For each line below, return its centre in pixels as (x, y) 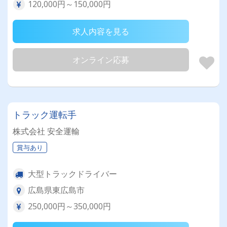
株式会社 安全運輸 (46, 131)
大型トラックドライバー (72, 174)
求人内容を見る (101, 31)
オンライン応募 (101, 60)
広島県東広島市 (56, 190)
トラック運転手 (45, 115)
